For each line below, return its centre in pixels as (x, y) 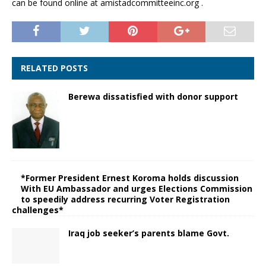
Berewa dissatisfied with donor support (153, 96)
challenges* (38, 210)
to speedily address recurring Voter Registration (125, 199)
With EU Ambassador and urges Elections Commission (137, 189)
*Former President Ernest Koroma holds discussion (130, 178)
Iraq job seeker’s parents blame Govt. (149, 233)
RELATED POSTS (54, 68)
